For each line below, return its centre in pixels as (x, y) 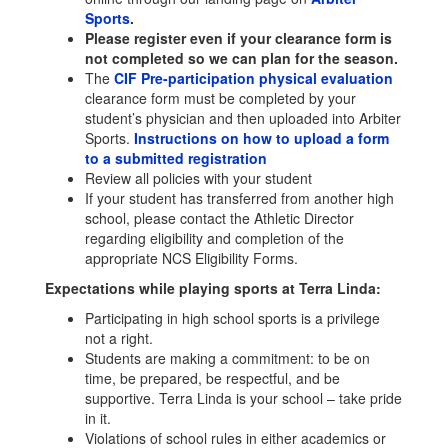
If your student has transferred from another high (239, 198)
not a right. (119, 338)
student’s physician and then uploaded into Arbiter (243, 118)
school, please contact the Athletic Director (219, 218)
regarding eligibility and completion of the (214, 238)
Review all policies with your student (198, 178)
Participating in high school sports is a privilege (232, 318)
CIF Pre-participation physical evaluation (253, 78)
